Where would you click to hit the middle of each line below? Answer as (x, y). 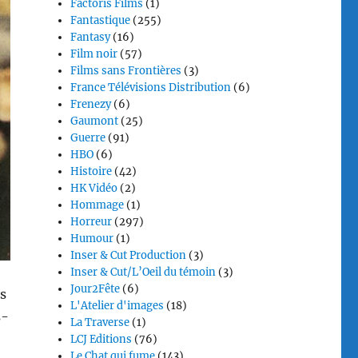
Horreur (91, 222)
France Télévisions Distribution (151, 88)
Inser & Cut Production (129, 255)
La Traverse (100, 322)
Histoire (91, 171)
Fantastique (101, 20)
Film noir (94, 54)
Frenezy (91, 104)
